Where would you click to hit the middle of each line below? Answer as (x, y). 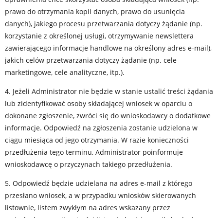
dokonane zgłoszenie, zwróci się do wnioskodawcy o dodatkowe (108, 116)
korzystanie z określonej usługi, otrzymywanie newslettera (99, 36)
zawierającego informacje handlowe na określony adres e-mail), (108, 48)
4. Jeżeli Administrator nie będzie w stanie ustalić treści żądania (109, 91)
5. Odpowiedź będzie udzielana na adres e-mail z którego (99, 183)
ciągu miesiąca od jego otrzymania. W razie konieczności (97, 140)
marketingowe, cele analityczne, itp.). (65, 72)
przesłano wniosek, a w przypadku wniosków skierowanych (100, 195)
